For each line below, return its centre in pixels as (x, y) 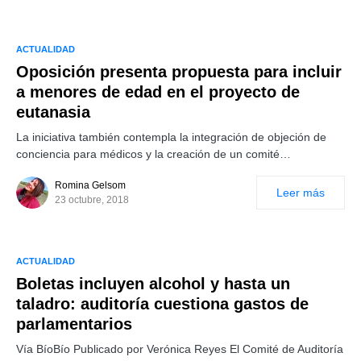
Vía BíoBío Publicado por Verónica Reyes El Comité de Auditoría (180, 349)
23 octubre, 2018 (92, 200)
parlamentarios (74, 324)
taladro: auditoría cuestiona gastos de (162, 304)
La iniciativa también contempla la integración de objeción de (171, 137)
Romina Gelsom (90, 185)
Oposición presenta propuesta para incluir (179, 72)
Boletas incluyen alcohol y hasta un (153, 284)
